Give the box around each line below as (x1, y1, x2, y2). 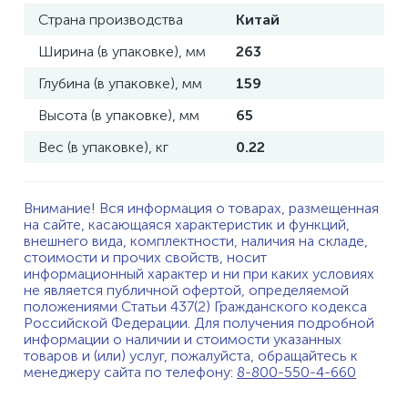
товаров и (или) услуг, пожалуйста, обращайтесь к (24, 347, 358, 364)
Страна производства (38, 11, 183, 28)
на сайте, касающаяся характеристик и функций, (24, 216, 350, 233)
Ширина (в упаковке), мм (38, 43, 206, 60)
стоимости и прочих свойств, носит (24, 249, 267, 266)
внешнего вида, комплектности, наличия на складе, (24, 232, 368, 250)
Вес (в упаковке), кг (38, 138, 168, 156)
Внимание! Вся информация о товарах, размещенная (24, 199, 379, 217)
